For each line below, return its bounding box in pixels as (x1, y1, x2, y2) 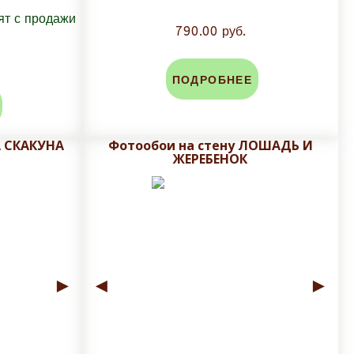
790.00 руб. (175, 24, 246, 40)
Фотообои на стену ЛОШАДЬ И (107, 137, 313, 155)
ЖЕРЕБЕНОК (173, 150, 247, 168)
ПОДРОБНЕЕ (171, 73, 253, 88)
